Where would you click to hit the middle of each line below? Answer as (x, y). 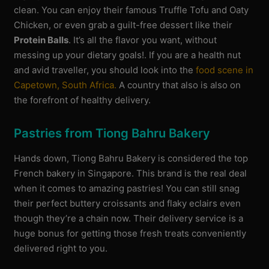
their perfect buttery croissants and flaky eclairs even (128, 204)
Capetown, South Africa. (65, 85)
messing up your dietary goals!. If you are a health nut (128, 55)
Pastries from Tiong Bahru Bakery (112, 133)
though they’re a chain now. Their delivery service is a (129, 219)
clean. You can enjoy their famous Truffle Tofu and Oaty (131, 10)
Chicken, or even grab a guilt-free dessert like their (123, 25)
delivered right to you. (61, 249)
